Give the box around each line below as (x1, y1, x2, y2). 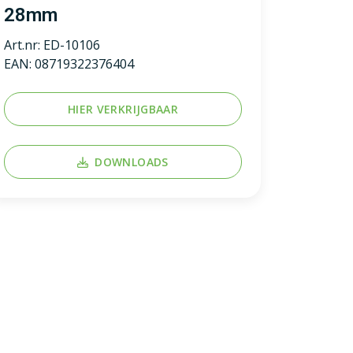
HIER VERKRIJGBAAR (68, 102, 178, 117)
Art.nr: (4, 36, 43, 54)
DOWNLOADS (95, 154, 169, 169)
